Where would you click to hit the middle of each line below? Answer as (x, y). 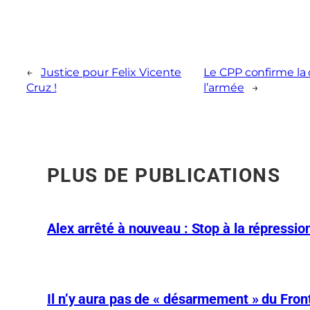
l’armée (224, 87)
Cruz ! (42, 87)
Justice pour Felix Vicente (111, 72)
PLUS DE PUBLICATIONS (164, 175)
